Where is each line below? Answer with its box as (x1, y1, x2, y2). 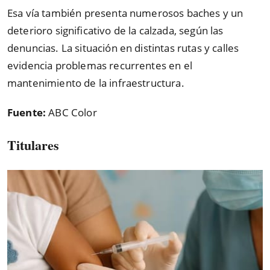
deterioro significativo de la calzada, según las (7, 24, 224, 37)
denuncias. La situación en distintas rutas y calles (7, 41, 239, 55)
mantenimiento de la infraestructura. (7, 76, 184, 90)
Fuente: (7, 105, 49, 119)
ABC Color (48, 105, 97, 119)
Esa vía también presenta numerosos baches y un (7, 6, 243, 20)
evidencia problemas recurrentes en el (7, 58, 192, 72)
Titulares (7, 135, 59, 155)
